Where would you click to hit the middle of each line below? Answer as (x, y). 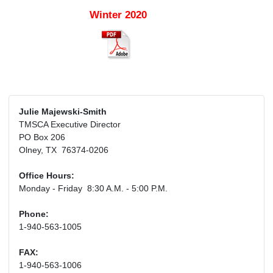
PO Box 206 (42, 137)
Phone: (34, 214)
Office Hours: (47, 176)
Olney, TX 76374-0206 (64, 150)
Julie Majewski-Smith (63, 112)
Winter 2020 (118, 15)
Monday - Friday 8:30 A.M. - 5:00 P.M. (93, 189)
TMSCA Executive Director (70, 125)
